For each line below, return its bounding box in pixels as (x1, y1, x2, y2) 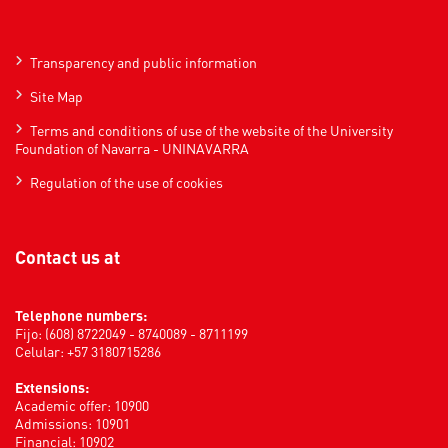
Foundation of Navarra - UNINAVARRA (15, 138, 249, 157)
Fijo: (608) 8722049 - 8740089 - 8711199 (15, 323, 248, 342)
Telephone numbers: (15, 305, 147, 324)
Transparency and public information (30, 52, 257, 71)
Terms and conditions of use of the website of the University (30, 120, 393, 139)
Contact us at (26, 244, 120, 268)
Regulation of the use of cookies (30, 172, 223, 191)
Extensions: (15, 377, 89, 396)
